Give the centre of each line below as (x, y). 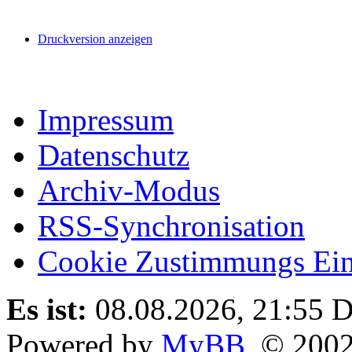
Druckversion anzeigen (95, 39)
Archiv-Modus (129, 191)
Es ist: (47, 310)
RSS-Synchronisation (171, 226)
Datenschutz (114, 156)
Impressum (106, 120)
